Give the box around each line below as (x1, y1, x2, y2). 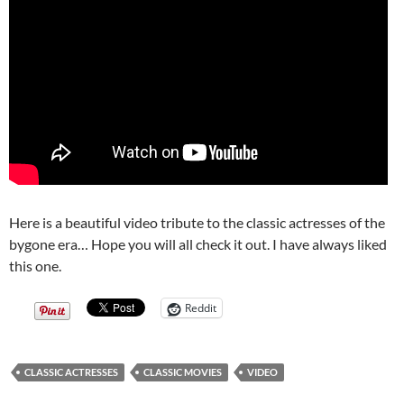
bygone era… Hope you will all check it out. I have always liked (9, 235, 387, 253)
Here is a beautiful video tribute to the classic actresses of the (9, 214, 385, 232)
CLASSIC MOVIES (143, 366, 222, 379)
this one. (9, 257, 61, 275)
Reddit (185, 300, 216, 317)
